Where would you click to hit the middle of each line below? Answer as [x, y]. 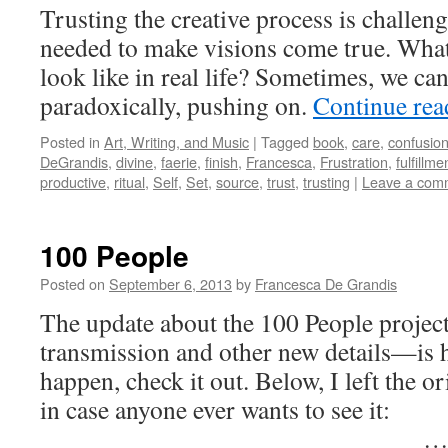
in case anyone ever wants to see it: [215, 409]
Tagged [285, 141]
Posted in [70, 141]
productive [73, 181]
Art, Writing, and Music [176, 141]
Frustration [354, 161]
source [237, 181]
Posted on [72, 283]
